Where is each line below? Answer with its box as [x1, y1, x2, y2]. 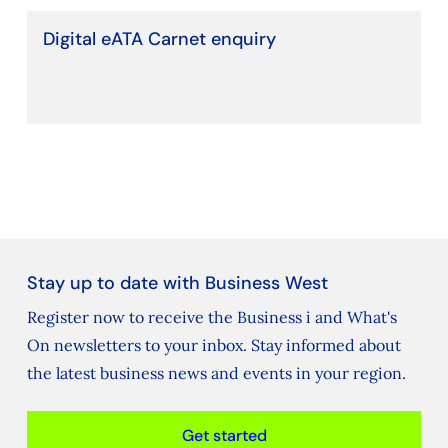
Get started [181, 424, 267, 446]
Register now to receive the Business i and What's [26, 306, 397, 327]
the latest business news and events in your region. [26, 362, 406, 383]
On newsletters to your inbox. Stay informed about [26, 334, 401, 355]
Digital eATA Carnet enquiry [42, 26, 276, 51]
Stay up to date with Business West [26, 270, 328, 295]
